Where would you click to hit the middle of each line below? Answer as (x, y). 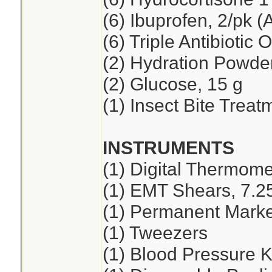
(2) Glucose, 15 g (172, 84)
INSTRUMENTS (168, 148)
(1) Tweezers (155, 233)
